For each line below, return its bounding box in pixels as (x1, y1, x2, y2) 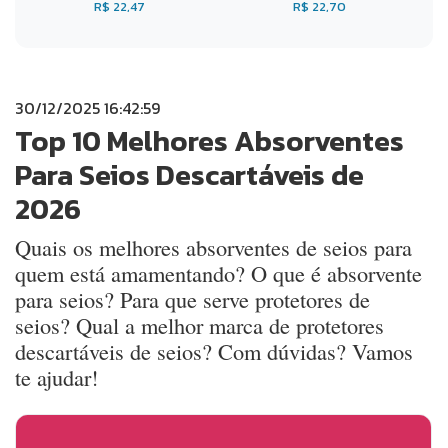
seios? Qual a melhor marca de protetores (15, 310, 384, 341)
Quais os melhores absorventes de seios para (15, 232, 412, 263)
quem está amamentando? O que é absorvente (15, 258, 422, 289)
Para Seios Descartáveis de (15, 153, 364, 197)
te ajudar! (15, 362, 98, 393)
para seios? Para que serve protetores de (15, 284, 370, 315)
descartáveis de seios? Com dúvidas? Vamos (15, 336, 413, 367)
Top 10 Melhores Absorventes (15, 119, 404, 163)
